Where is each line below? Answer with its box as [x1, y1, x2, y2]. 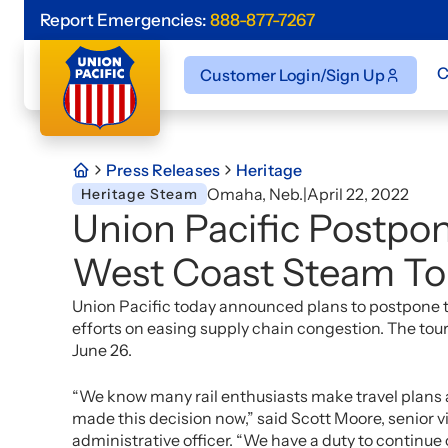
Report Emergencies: [40, 10, 210, 30]
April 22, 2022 [307, 184, 409, 204]
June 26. [72, 340, 132, 360]
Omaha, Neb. [207, 184, 303, 204]
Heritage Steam [81, 185, 198, 203]
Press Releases [106, 160, 220, 180]
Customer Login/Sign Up [200, 65, 385, 85]
